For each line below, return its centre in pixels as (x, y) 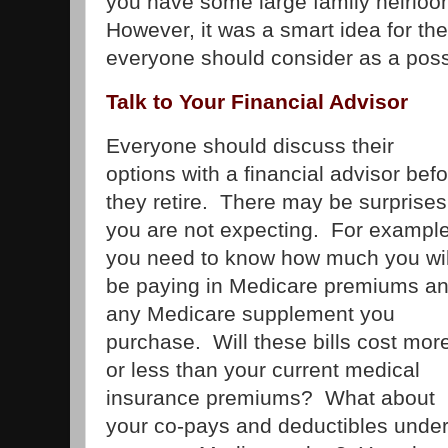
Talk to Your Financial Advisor (257, 101)
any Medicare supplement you (250, 313)
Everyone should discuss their (250, 145)
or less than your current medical (263, 369)
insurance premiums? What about (270, 397)
